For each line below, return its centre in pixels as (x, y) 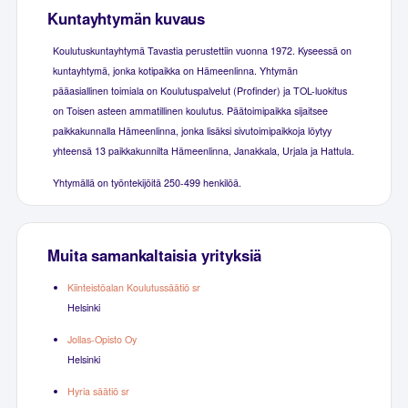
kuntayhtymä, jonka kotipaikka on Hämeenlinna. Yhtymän (175, 71)
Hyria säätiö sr (98, 392)
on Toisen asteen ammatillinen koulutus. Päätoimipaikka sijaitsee (190, 111)
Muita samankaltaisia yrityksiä (155, 255)
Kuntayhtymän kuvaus (127, 19)
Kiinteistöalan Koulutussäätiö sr (133, 288)
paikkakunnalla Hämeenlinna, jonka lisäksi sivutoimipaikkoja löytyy (192, 131)
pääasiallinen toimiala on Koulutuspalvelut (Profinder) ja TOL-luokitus (199, 91)
